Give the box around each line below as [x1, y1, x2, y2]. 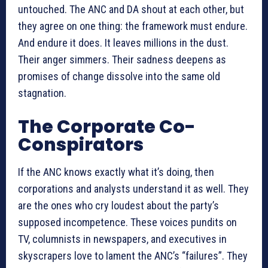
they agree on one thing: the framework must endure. [18, 20, 248, 33]
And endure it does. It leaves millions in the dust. [18, 36, 229, 50]
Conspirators [18, 132, 144, 158]
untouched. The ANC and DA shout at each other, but [18, 3, 244, 16]
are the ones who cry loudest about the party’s [18, 199, 219, 212]
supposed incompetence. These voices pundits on [18, 216, 237, 229]
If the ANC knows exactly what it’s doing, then [18, 166, 214, 179]
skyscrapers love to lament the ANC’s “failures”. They [18, 249, 248, 263]
